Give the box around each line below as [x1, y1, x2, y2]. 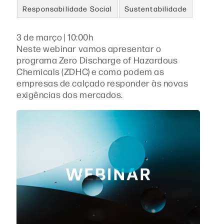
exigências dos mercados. [16, 88, 123, 100]
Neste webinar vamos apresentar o [16, 42, 161, 54]
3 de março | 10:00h [16, 31, 93, 42]
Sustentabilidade [124, 4, 187, 13]
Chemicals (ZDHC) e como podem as [16, 65, 164, 77]
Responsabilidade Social [22, 4, 112, 13]
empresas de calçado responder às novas [16, 77, 188, 88]
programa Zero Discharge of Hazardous [16, 54, 178, 65]
